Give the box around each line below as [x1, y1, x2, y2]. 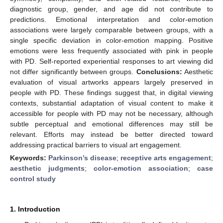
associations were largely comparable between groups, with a [10, 25, 213, 34]
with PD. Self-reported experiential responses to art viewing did [10, 57, 213, 65]
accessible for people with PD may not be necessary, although [10, 109, 213, 117]
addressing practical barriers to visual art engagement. [10, 140, 182, 149]
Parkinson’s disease [48, 153, 116, 162]
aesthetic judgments [10, 164, 85, 172]
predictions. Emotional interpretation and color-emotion [10, 15, 213, 23]
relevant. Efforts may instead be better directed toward [10, 130, 213, 138]
